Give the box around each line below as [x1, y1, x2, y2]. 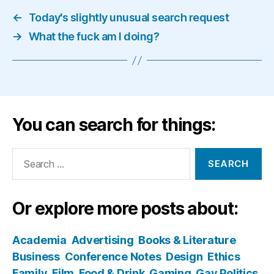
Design [166, 250, 203, 263]
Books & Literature [138, 234, 236, 246]
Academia [12, 234, 67, 246]
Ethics [207, 250, 240, 263]
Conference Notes [64, 250, 161, 263]
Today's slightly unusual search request [28, 11, 229, 24]
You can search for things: [12, 114, 215, 135]
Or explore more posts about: [12, 198, 238, 219]
